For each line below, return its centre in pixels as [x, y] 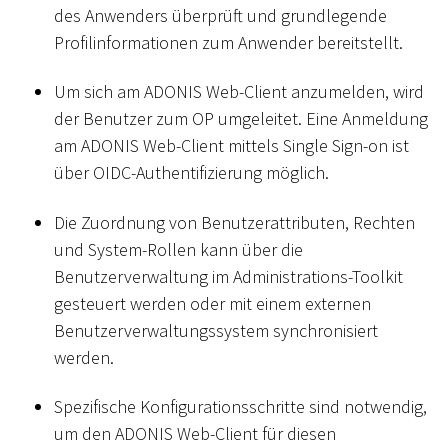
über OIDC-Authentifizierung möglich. [191, 173]
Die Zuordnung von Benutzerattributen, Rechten [234, 222]
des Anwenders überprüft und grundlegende [220, 15]
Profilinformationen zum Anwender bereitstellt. [228, 42]
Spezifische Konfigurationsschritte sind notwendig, [240, 407]
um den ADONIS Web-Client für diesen [195, 434]
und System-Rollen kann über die [178, 249]
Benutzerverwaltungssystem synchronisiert [216, 330]
